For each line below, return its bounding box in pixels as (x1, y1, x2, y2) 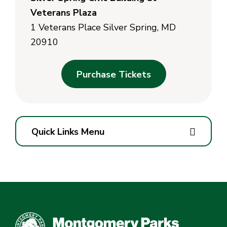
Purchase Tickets (76, 68, 151, 81)
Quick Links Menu (31, 126, 104, 138)
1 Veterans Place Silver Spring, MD (30, 21, 176, 34)
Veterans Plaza (30, 7, 97, 19)
